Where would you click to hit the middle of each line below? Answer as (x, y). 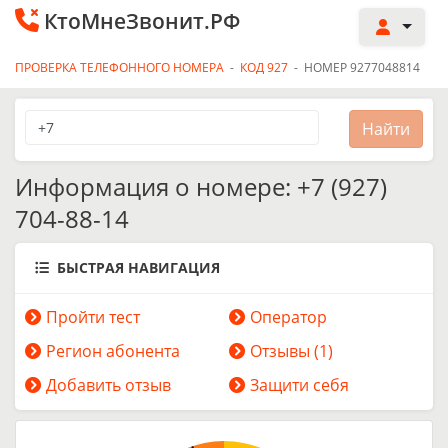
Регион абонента (113, 351)
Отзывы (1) (291, 351)
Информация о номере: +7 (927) (201, 186)
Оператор (288, 317)
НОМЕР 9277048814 (362, 67)
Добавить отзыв (108, 385)
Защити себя (299, 385)
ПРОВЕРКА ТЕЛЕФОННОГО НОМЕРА (119, 67)
